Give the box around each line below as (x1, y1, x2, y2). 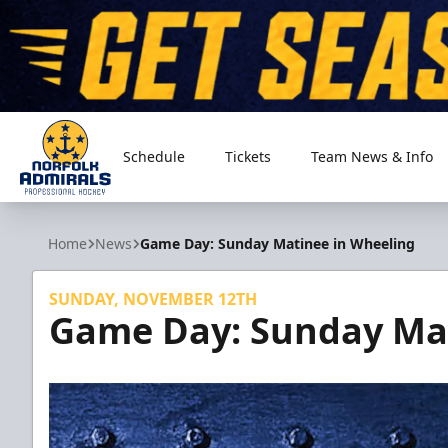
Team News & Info (311, 147, 434, 166)
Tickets (225, 147, 272, 166)
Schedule (123, 147, 186, 166)
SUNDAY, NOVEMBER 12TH (49, 288, 257, 310)
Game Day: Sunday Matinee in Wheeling (140, 234, 415, 253)
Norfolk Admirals (19, 194, 148, 217)
